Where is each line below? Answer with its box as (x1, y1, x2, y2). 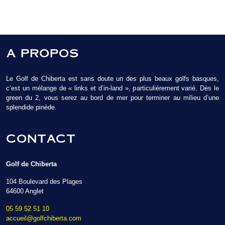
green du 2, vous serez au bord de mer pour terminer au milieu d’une (6, 94, 219, 102)
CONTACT (6, 130, 75, 146)
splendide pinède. (6, 103, 57, 111)
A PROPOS (6, 45, 79, 61)
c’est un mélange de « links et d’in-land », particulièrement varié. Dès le (6, 84, 219, 92)
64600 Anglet (6, 187, 44, 195)
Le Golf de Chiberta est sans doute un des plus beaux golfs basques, (6, 75, 219, 83)
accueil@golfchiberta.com (6, 214, 81, 222)
